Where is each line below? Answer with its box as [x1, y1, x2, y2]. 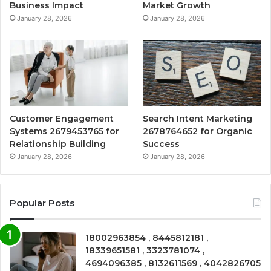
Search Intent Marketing [143, 113, 253, 124]
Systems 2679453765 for [10, 125, 119, 137]
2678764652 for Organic [143, 125, 253, 137]
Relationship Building [10, 138, 106, 149]
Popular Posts [10, 197, 74, 209]
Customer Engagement [10, 113, 114, 124]
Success [143, 138, 180, 149]
